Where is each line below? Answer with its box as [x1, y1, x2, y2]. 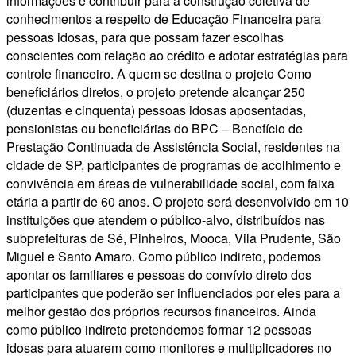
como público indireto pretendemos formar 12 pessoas [6, 320, 311, 339]
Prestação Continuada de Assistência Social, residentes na [6, 137, 340, 157]
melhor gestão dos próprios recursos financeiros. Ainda [6, 302, 316, 321]
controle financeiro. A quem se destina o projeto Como [6, 64, 311, 83]
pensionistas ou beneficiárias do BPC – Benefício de [6, 119, 303, 138]
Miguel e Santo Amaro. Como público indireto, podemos [6, 247, 321, 266]
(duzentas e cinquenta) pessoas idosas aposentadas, [6, 101, 306, 120]
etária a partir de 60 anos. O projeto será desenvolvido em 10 [6, 192, 349, 211]
